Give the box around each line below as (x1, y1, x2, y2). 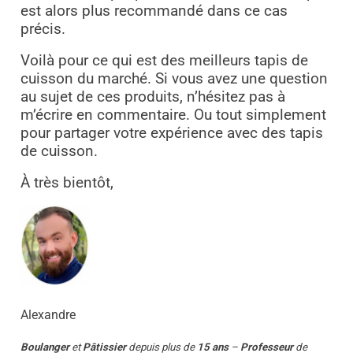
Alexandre (20, 307, 76, 322)
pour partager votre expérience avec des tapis (20, 124, 323, 143)
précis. (20, 20, 69, 39)
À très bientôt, (20, 174, 113, 192)
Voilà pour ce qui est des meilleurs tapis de (20, 52, 308, 70)
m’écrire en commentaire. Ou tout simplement (20, 106, 326, 124)
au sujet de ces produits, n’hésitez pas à (20, 88, 285, 106)
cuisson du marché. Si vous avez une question (20, 70, 328, 88)
